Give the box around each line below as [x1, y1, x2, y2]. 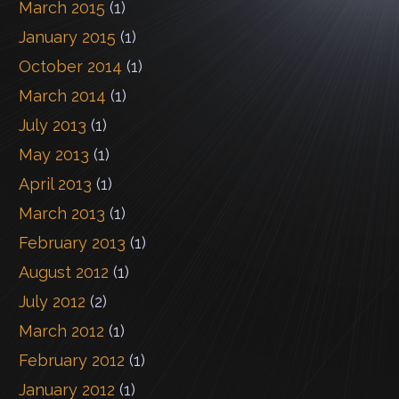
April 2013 [19, 175, 92, 193]
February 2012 [19, 351, 125, 370]
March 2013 [19, 204, 105, 223]
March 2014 [19, 86, 106, 105]
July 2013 [19, 116, 86, 134]
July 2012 [19, 292, 85, 311]
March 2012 [19, 322, 104, 340]
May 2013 [19, 145, 89, 164]
